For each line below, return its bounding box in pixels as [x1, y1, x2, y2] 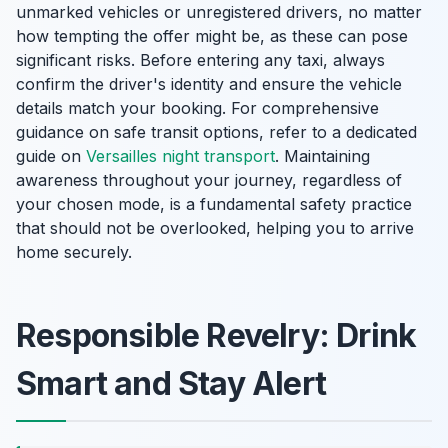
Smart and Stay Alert [16, 364, 327, 403]
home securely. [16, 242, 132, 262]
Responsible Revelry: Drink [16, 316, 417, 355]
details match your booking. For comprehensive [16, 98, 379, 118]
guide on [16, 146, 86, 166]
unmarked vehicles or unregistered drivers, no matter [16, 2, 422, 22]
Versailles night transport [86, 146, 275, 166]
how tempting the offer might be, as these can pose [16, 26, 408, 46]
